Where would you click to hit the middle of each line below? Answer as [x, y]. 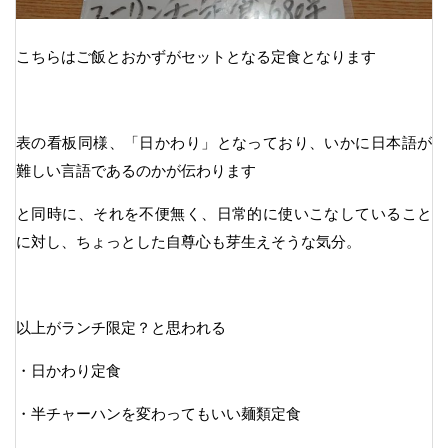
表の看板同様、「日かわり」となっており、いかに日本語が [224, 142]
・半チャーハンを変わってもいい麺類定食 [158, 413]
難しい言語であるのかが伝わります [136, 170]
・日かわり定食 [68, 370]
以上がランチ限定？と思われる [121, 327]
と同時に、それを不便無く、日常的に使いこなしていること [224, 213]
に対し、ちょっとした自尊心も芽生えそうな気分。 [188, 241]
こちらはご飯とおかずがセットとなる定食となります [196, 56]
